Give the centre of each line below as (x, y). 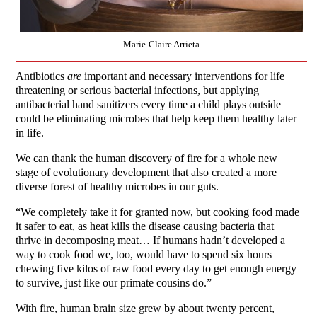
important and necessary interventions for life (185, 76)
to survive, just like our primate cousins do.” (114, 282)
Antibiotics (42, 76)
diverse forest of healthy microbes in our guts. (117, 186)
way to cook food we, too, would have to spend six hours (144, 254)
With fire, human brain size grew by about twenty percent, (145, 308)
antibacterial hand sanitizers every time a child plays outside (149, 104)
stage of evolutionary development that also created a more (146, 172)
